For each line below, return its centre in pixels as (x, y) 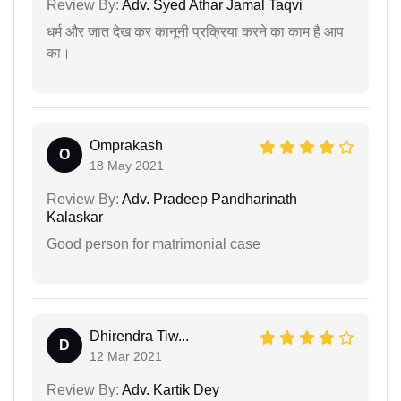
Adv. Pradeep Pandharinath (208, 199)
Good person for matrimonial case (154, 243)
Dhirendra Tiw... (139, 336)
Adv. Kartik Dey (169, 389)
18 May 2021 (127, 165)
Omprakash (126, 145)
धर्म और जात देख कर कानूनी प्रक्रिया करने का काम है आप (195, 31)
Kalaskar (75, 217)
